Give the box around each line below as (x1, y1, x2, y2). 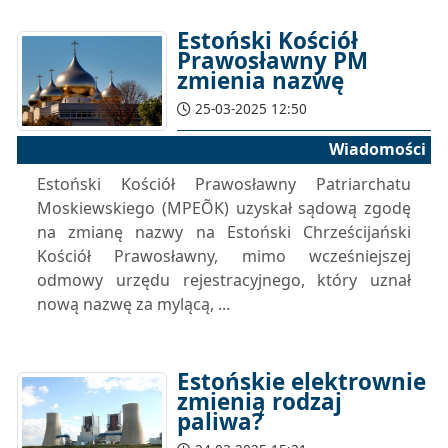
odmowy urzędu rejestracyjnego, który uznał (37, 269, 411, 291)
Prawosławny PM (177, 45, 368, 76)
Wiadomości (329, 138, 426, 160)
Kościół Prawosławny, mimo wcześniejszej (37, 245, 411, 267)
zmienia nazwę (177, 65, 344, 96)
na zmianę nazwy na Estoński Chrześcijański (37, 221, 411, 243)
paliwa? (177, 406, 263, 437)
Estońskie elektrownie (177, 366, 426, 397)
